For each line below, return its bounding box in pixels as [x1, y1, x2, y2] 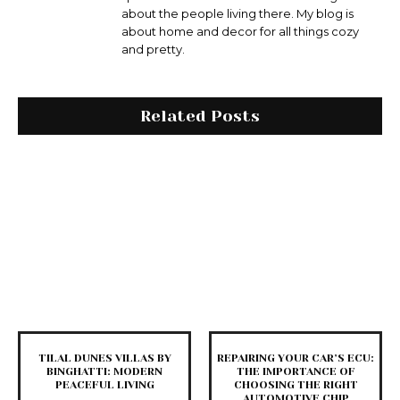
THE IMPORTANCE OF [236, 365, 355, 379]
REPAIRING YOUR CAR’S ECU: [217, 352, 374, 365]
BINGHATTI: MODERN [46, 365, 162, 379]
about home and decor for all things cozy [121, 24, 359, 39]
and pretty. [121, 42, 185, 57]
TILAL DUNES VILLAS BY [37, 352, 171, 365]
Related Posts [140, 107, 260, 126]
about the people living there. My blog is [121, 6, 354, 21]
